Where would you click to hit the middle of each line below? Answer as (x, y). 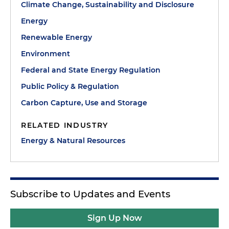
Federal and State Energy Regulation (91, 70)
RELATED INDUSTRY (65, 125)
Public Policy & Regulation (70, 86)
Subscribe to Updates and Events (90, 194)
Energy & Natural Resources (73, 140)
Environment (45, 53)
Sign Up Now (114, 218)
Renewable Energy (56, 37)
